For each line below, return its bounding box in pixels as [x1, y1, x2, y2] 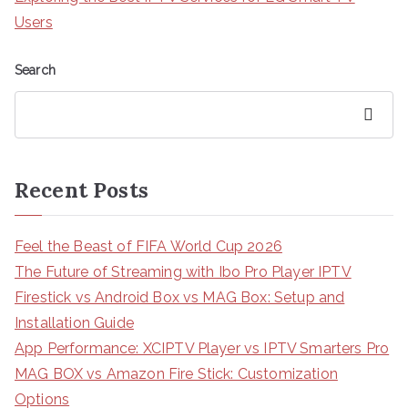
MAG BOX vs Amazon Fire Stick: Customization [15, 365, 338, 383]
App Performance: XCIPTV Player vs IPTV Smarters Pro [15, 340, 390, 358]
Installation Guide [15, 314, 134, 332]
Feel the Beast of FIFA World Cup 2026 [15, 238, 282, 256]
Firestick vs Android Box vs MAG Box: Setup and [15, 289, 345, 307]
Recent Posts [15, 177, 148, 204]
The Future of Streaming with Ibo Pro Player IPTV [15, 263, 352, 281]
